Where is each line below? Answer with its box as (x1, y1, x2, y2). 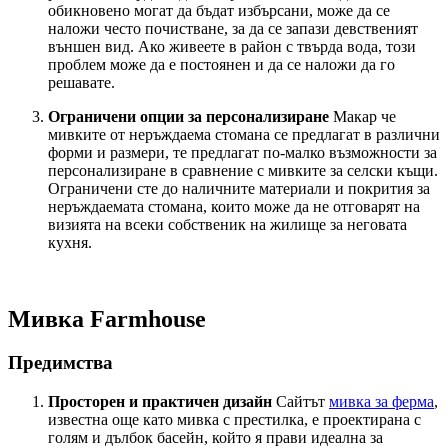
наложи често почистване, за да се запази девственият (48, 19, 418, 37)
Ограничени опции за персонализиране (48, 107, 329, 125)
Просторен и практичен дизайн (48, 393, 272, 411)
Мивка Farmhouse (8, 305, 206, 332)
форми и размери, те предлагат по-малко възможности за (48, 143, 437, 161)
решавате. (48, 73, 115, 91)
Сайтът (272, 393, 329, 411)
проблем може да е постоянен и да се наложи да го (48, 55, 395, 73)
